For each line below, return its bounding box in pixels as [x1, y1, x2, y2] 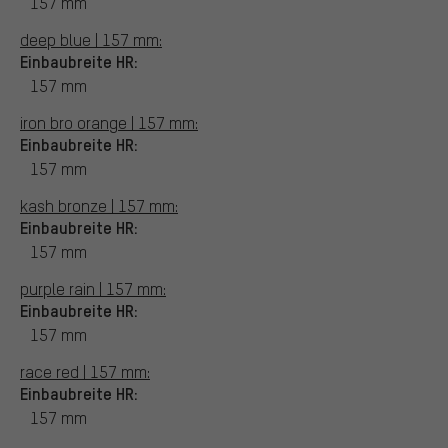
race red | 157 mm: [20, 360, 150, 382]
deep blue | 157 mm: [20, 28, 162, 50]
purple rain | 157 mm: [20, 277, 166, 299]
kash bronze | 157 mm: [20, 194, 178, 216]
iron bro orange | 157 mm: [20, 111, 198, 133]
